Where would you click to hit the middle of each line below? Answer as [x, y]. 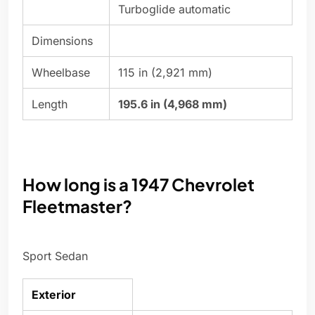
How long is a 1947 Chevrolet [139, 185]
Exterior [54, 295]
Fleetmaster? [77, 206]
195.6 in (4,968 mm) [173, 104]
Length [50, 104]
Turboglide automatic [174, 9]
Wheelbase [61, 73]
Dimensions [62, 41]
